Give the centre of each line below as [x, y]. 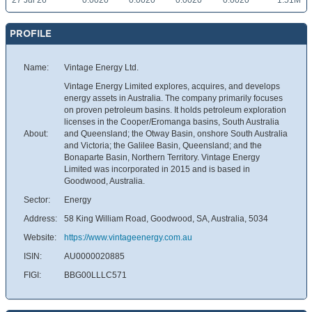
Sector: [37, 200]
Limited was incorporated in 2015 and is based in [157, 170]
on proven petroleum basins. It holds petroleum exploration [175, 110]
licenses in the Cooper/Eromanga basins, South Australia [172, 122]
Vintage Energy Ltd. [101, 68]
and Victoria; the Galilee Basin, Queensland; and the [163, 146]
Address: [40, 219]
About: [36, 134]
